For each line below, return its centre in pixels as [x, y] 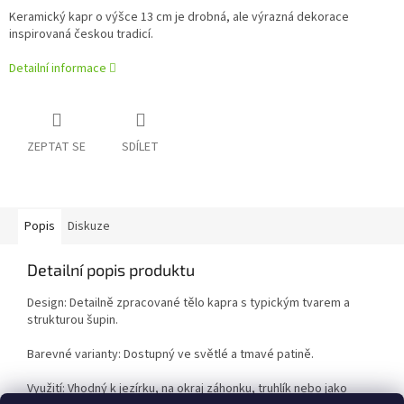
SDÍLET [140, 147]
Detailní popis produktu [111, 270]
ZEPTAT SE [56, 147]
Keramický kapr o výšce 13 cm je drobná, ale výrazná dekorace [179, 18]
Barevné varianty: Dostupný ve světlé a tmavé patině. [170, 355]
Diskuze [89, 227]
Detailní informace [58, 69]
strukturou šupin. [73, 321]
